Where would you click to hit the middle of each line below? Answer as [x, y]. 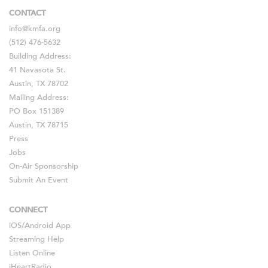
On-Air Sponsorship [44, 167]
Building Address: [40, 57]
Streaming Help [36, 240]
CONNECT [28, 210]
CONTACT [27, 13]
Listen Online [32, 253]
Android [39, 226]
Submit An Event [39, 180]
